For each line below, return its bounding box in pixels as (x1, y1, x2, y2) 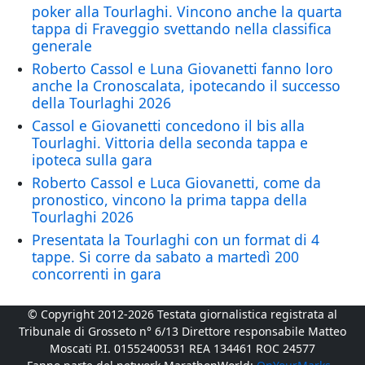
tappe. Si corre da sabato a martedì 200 (31, 247, 299, 267)
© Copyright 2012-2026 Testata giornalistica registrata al (28, 306, 337, 323)
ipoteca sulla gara (31, 150, 152, 170)
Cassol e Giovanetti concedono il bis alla (31, 116, 305, 136)
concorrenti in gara (31, 264, 161, 284)
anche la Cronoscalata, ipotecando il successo (31, 76, 341, 96)
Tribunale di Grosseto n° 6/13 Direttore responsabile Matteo (19, 323, 346, 340)
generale (31, 36, 92, 56)
